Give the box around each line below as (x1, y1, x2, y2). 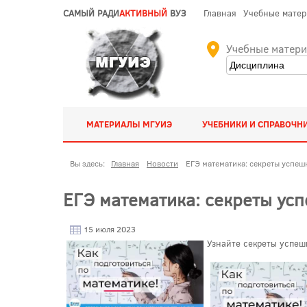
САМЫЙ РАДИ (63, 7, 119, 19)
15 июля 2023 (82, 223, 136, 234)
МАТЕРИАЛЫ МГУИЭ (86, 118, 172, 130)
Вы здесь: (70, 158, 109, 169)
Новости (147, 158, 178, 169)
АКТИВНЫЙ (119, 7, 167, 19)
